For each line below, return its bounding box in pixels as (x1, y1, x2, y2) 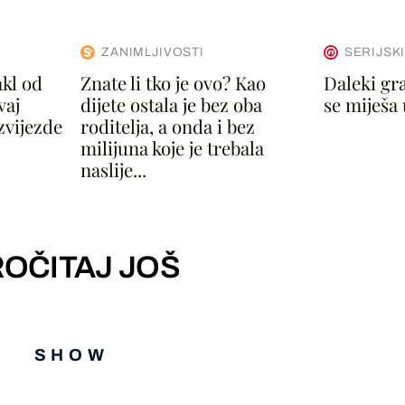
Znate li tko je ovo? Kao (80, 70, 267, 95)
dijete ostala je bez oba (80, 91, 263, 117)
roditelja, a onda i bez (80, 113, 256, 138)
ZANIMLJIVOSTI (101, 45, 204, 60)
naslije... (80, 156, 147, 182)
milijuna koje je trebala (80, 135, 265, 160)
